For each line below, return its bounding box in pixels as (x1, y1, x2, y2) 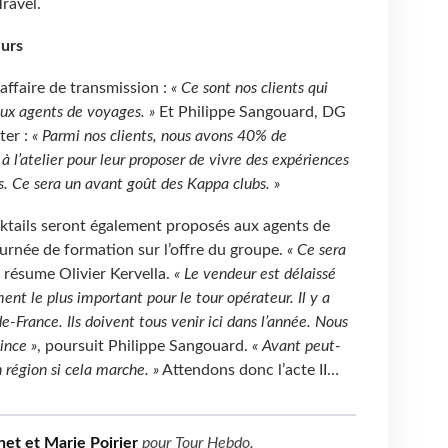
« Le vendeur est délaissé (173, 266, 336, 283)
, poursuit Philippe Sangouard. (36, 338, 252, 355)
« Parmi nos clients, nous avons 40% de (31, 128, 287, 145)
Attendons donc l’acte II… (158, 362, 339, 379)
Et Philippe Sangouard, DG (154, 104, 346, 121)
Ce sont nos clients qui (180, 80, 328, 97)
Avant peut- (261, 338, 341, 355)
